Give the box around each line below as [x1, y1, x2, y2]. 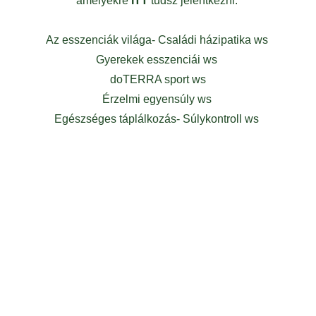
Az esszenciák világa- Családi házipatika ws [45, 34, 271, 46]
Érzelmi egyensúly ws [102, 93, 214, 105]
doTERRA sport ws [110, 73, 206, 85]
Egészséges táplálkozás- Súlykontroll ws [54, 113, 262, 125]
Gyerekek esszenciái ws [96, 54, 220, 66]
